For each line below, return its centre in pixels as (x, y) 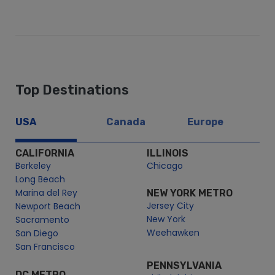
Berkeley (33, 166)
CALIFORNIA (45, 153)
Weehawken (173, 233)
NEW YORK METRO (190, 193)
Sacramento (42, 220)
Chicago (165, 166)
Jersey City (170, 206)
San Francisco (45, 247)
